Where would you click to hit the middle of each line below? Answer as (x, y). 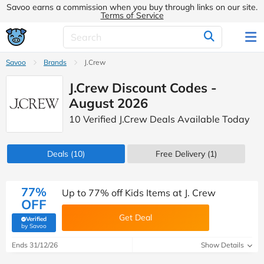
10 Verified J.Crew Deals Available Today (159, 119)
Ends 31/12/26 (35, 245)
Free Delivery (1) (186, 154)
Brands (55, 62)
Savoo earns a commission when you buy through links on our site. (132, 7)
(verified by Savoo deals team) (74, 225)
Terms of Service (132, 15)
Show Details (223, 245)
